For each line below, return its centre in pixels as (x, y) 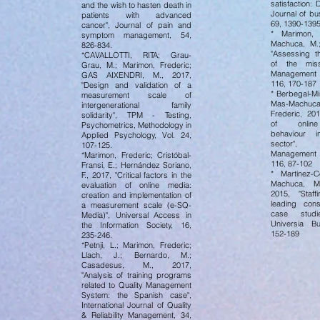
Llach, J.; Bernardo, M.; (136, 255)
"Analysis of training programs (136, 275)
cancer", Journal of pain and (136, 25)
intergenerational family (136, 105)
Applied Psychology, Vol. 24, (136, 135)
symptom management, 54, (136, 35)
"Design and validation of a (136, 85)
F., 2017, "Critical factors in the (136, 175)
